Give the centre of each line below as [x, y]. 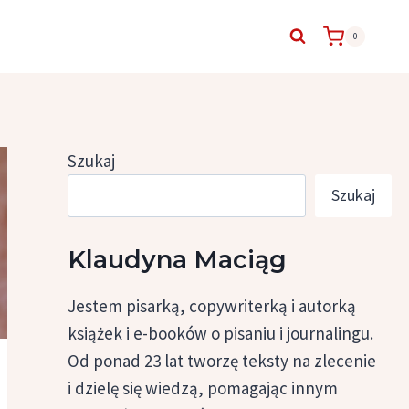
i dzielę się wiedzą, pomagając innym [203, 388]
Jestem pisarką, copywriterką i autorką [212, 306]
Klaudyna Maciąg [178, 260]
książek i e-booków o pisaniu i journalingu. [221, 334]
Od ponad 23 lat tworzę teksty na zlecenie [222, 361]
